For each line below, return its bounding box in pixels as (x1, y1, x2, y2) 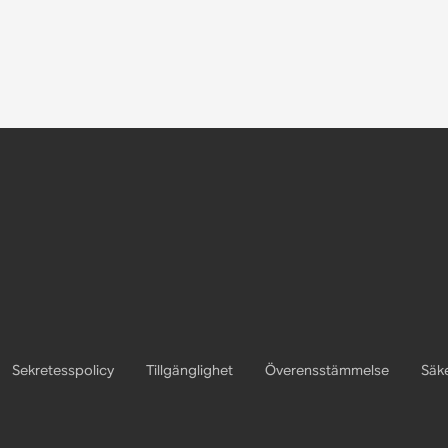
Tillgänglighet (145, 361, 233, 380)
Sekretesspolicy (11, 361, 114, 380)
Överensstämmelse (264, 361, 389, 380)
